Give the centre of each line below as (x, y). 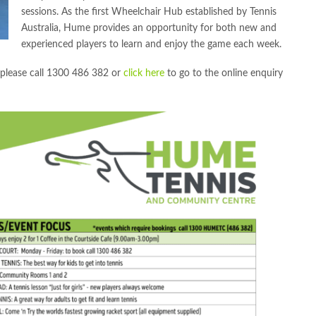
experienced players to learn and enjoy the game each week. (152, 44)
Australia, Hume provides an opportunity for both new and (149, 28)
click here (144, 74)
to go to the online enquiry (224, 74)
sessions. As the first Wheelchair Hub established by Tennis (149, 12)
